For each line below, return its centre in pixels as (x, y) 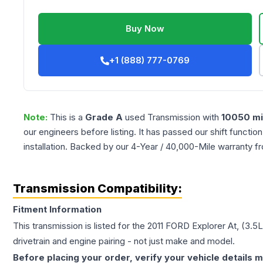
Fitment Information (57, 210)
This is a (68, 117)
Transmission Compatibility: (97, 189)
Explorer (209, 226)
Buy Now (145, 29)
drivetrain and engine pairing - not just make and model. (124, 241)
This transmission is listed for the (80, 226)
